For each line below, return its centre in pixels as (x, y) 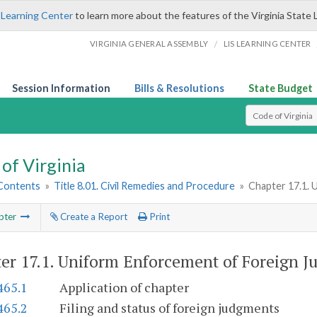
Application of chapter (124, 288)
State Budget (281, 88)
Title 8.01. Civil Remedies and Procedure (145, 186)
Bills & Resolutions (179, 88)
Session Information (61, 88)
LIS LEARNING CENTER (267, 44)
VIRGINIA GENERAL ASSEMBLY (149, 44)
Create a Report (92, 217)
